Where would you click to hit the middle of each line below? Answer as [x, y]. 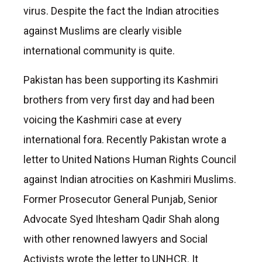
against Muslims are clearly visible [103, 30]
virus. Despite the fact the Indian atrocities [121, 11]
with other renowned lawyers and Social [116, 239]
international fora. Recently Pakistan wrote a [125, 139]
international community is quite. [99, 50]
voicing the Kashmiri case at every [103, 119]
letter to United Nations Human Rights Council [130, 159]
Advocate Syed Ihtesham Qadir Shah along [121, 219]
